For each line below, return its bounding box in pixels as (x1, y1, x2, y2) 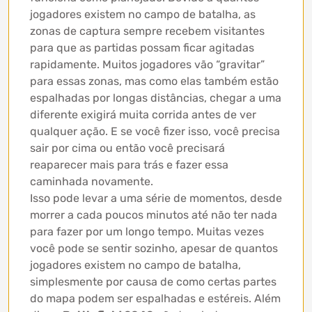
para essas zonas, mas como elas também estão (30, 74, 279, 88)
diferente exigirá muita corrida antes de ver (30, 107, 256, 121)
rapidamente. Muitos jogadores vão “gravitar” (30, 57, 265, 71)
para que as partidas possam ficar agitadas (30, 40, 254, 54)
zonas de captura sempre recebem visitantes (30, 24, 265, 38)
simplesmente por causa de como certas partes (30, 274, 276, 288)
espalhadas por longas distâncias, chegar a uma (30, 91, 281, 104)
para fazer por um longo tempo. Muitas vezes (30, 224, 264, 238)
